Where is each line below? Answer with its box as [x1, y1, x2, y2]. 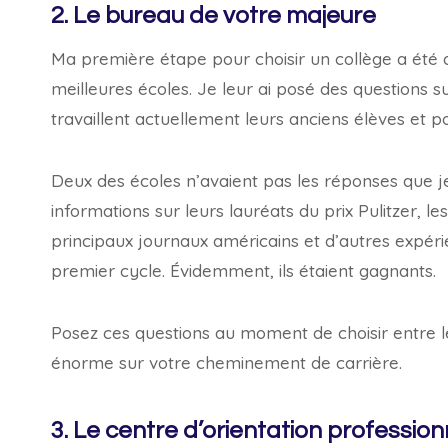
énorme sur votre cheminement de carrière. [51, 352, 402, 373]
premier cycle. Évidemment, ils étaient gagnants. [51, 260, 436, 281]
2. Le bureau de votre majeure [51, 3, 376, 28]
